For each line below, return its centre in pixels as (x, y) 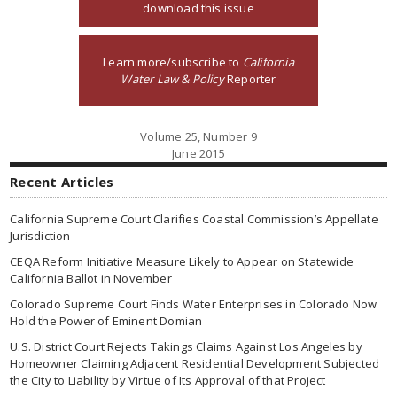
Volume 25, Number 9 (198, 136)
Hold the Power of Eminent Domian (106, 321)
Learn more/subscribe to (173, 62)
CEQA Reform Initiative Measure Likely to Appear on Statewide (182, 261)
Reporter (250, 79)
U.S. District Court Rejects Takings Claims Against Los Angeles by (186, 346)
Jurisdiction (40, 236)
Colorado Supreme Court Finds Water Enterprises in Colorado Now (194, 304)
